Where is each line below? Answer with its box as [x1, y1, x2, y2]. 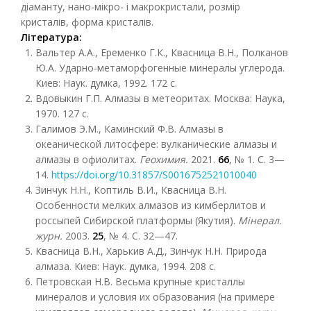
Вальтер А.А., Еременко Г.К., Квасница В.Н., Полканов [35, 46, 288, 59]
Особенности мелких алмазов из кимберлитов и [35, 199, 266, 212]
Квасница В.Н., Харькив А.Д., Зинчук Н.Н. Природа [35, 244, 267, 258]
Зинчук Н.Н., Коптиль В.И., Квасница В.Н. [35, 183, 226, 196]
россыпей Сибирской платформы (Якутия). [35, 214, 238, 227]
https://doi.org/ [51, 168, 118, 181]
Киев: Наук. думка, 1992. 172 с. [35, 76, 177, 90]
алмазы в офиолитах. [35, 153, 140, 166]
